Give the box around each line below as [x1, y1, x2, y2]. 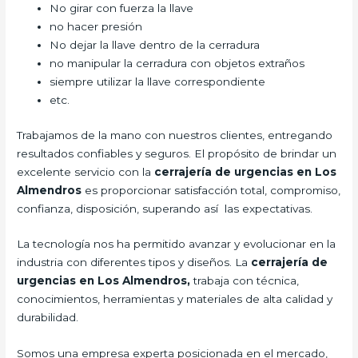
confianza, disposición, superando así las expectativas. [17, 201, 313, 215]
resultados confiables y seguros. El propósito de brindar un [17, 146, 337, 160]
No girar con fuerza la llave [50, 2, 194, 15]
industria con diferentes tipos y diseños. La [17, 256, 252, 269]
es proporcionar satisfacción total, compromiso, [82, 183, 341, 197]
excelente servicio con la [17, 165, 155, 178]
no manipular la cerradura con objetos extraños [50, 57, 305, 70]
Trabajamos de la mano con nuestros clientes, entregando [17, 128, 333, 141]
